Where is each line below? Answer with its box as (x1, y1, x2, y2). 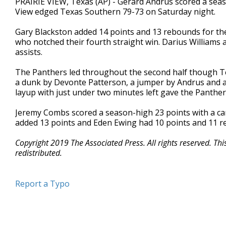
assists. (15, 46, 42, 58)
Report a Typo (15, 178, 70, 189)
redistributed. (15, 147, 62, 158)
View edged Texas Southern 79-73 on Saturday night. (15, 6, 215, 17)
